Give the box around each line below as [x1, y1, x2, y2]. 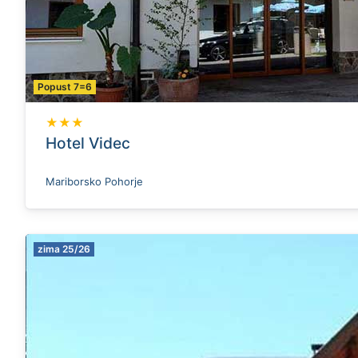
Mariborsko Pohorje [46, 175, 143, 188]
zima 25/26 [38, 243, 90, 255]
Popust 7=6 [38, 81, 92, 93]
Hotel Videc [46, 133, 130, 153]
